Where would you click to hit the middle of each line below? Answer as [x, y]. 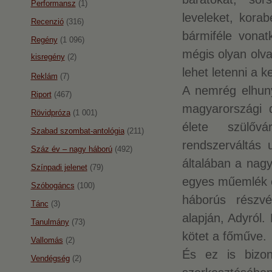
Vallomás [47, 240]
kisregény [48, 57]
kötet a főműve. [224, 236]
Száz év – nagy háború [71, 149]
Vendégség [50, 258]
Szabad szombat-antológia [77, 131]
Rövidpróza [50, 113]
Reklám [44, 76]
